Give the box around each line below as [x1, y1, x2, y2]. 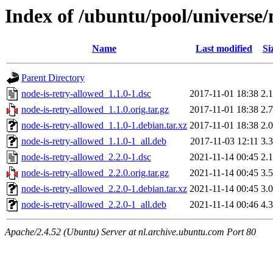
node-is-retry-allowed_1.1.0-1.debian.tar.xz [21, 120, 187, 131]
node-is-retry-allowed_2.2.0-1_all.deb [21, 199, 166, 210]
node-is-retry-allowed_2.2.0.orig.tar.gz [21, 168, 169, 179]
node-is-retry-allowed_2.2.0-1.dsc [21, 152, 151, 163]
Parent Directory [21, 73, 85, 83]
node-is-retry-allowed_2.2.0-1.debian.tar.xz [21, 183, 187, 194]
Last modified [196, 43, 252, 54]
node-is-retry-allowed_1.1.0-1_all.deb [21, 136, 166, 147]
